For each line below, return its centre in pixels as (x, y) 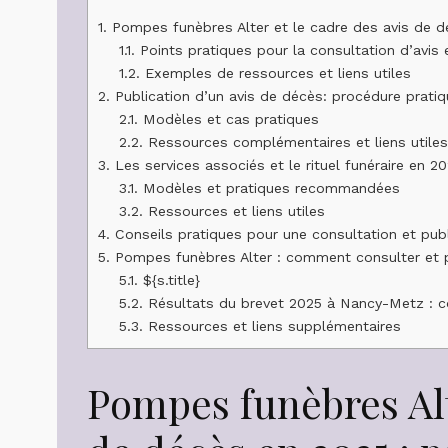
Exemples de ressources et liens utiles (276, 72)
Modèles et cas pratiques (229, 118)
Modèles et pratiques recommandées (269, 187)
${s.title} (169, 279)
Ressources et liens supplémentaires (272, 325)
